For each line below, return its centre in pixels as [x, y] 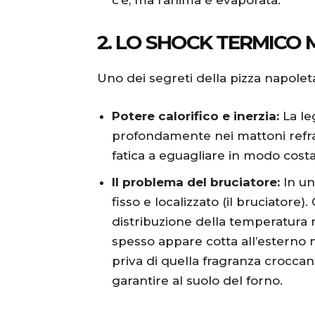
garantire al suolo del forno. [197, 281]
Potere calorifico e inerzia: [195, 116]
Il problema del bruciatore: [196, 182]
